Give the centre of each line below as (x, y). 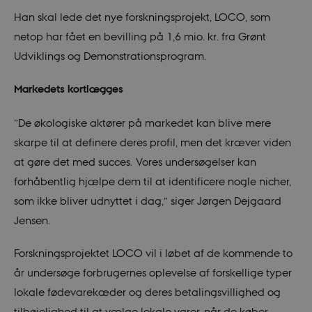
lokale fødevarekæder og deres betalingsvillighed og (147, 292)
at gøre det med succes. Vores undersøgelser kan (135, 161)
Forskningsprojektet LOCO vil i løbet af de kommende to (153, 253)
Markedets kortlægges (68, 89)
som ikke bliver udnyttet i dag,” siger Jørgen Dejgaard (147, 200)
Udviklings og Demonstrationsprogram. (110, 55)
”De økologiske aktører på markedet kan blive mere (142, 122)
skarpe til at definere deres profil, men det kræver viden (152, 142)
